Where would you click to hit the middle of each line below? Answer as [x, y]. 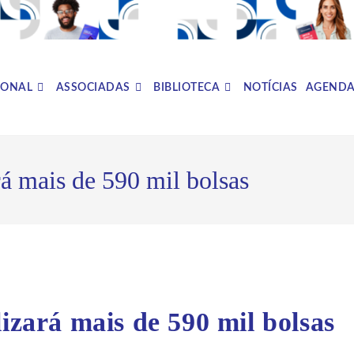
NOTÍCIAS [270, 87]
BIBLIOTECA [186, 87]
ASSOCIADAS [93, 87]
